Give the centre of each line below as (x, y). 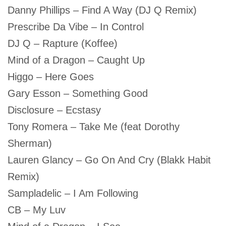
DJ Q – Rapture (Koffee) (63, 44)
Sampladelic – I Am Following (73, 193)
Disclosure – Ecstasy (54, 110)
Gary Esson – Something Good (78, 94)
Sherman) (30, 144)
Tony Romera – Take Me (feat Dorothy (94, 127)
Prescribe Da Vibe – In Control (76, 27)
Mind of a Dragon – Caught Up (76, 60)
